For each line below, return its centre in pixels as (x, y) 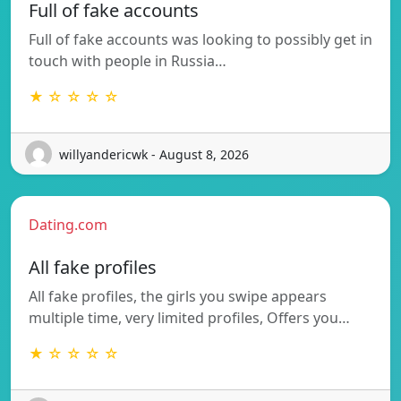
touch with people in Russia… (128, 61)
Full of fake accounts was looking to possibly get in (200, 40)
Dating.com (68, 225)
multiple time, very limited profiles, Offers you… (189, 318)
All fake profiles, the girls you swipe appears (178, 297)
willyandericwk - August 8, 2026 (154, 154)
